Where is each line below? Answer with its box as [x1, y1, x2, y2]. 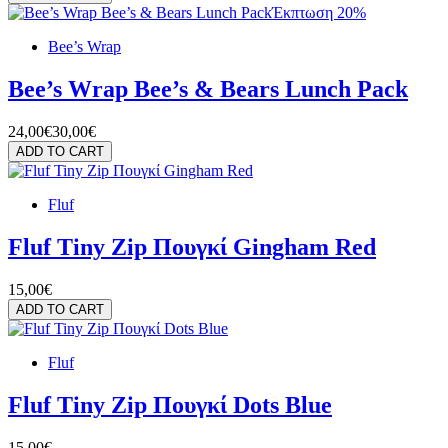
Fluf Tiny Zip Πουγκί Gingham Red [8, 233, 376, 260]
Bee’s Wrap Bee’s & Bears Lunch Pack [8, 75, 408, 102]
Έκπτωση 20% [272, 4, 366, 22]
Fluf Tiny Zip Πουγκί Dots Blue [8, 391, 332, 418]
